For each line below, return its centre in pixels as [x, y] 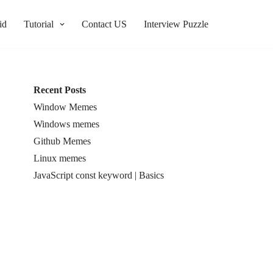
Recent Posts [60, 90]
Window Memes [65, 107]
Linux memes [60, 158]
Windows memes [66, 124]
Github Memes [62, 141]
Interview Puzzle [176, 24]
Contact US [104, 24]
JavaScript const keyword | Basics [99, 175]
